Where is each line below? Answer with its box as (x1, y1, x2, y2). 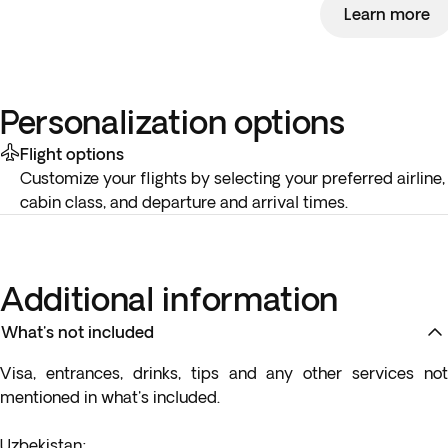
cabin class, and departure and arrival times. (20, 193, 348, 211)
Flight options (20, 145, 124, 163)
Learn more (344, 5, 430, 23)
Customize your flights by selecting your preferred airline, (20, 169, 445, 187)
